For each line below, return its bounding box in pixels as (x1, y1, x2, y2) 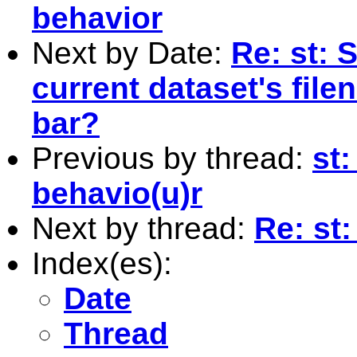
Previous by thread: (32, 140, 312, 175)
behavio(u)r (32, 175, 202, 210)
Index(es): (32, 245, 172, 280)
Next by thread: (32, 210, 254, 245)
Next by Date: (32, 35, 231, 70)
